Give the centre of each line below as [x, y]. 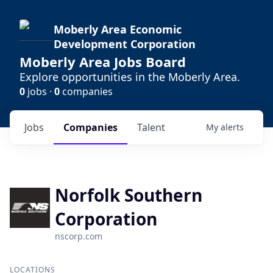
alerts [232, 127]
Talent [151, 127]
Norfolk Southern [128, 195]
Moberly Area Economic [118, 29]
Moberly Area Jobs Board [103, 62]
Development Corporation [125, 44]
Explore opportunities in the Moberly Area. [130, 77]
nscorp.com [78, 236]
